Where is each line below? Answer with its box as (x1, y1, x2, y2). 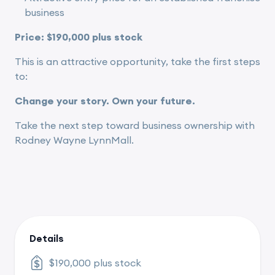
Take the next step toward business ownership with (15, 118, 255, 131)
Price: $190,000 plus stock (15, 30, 142, 43)
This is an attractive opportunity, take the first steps (15, 55, 260, 68)
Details (29, 231, 64, 244)
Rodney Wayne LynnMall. (15, 133, 134, 146)
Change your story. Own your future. (15, 94, 195, 107)
